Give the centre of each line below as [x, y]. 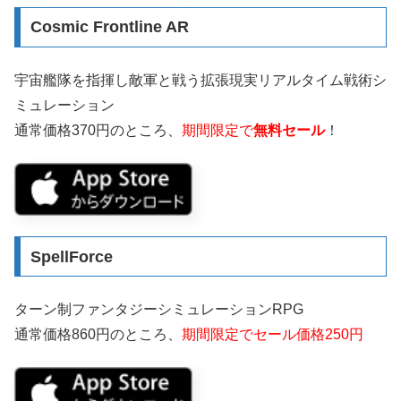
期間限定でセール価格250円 [273, 334]
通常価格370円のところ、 [98, 130]
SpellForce [71, 256]
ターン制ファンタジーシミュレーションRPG [159, 309]
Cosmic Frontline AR [109, 27]
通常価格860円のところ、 [98, 334]
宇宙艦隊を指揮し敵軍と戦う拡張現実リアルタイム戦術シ [200, 80]
